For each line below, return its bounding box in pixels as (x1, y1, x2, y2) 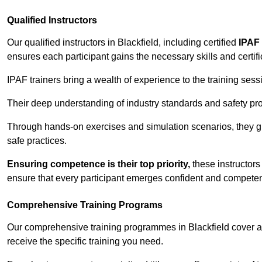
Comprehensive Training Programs (7, 200, 163, 211)
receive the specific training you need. (7, 236, 163, 247)
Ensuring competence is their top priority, (7, 159, 190, 170)
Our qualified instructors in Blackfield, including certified (7, 37, 239, 48)
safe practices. (7, 136, 67, 146)
